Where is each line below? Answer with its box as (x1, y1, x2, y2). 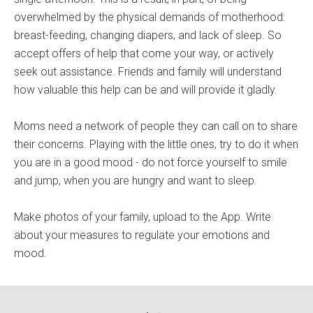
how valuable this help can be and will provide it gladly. (14, 83, 277, 96)
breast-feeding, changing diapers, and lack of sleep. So (14, 29, 282, 42)
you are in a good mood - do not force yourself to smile (14, 156, 287, 169)
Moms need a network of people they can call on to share (14, 119, 298, 133)
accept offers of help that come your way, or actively (14, 47, 274, 60)
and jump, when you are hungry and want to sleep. (14, 174, 257, 187)
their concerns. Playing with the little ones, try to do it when (14, 138, 298, 151)
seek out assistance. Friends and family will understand (14, 65, 282, 78)
